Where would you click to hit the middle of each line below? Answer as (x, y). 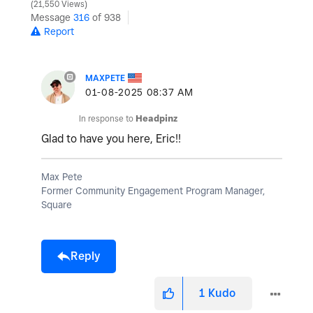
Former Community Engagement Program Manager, (153, 190)
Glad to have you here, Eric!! (111, 138)
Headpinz (156, 118)
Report (59, 31)
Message (52, 17)
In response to (107, 118)
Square (57, 204)
